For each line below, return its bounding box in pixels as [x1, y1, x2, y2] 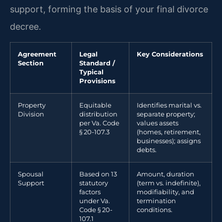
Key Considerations [137, 51, 203, 58]
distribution [79, 111, 117, 118]
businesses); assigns [137, 137, 201, 145]
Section [18, 59, 44, 67]
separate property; [137, 111, 195, 118]
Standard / [79, 59, 115, 67]
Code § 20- [79, 206, 112, 214]
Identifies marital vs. [137, 102, 202, 110]
